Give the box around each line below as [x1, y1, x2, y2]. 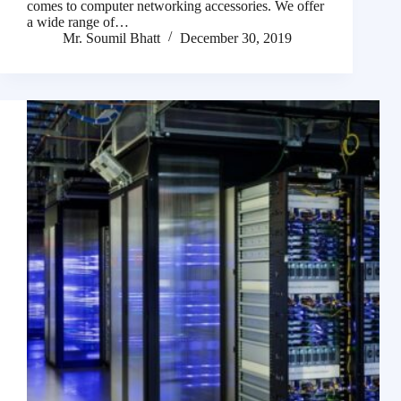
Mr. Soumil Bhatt [63, 30, 160, 47]
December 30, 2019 [180, 30, 292, 47]
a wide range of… [27, 14, 129, 30]
